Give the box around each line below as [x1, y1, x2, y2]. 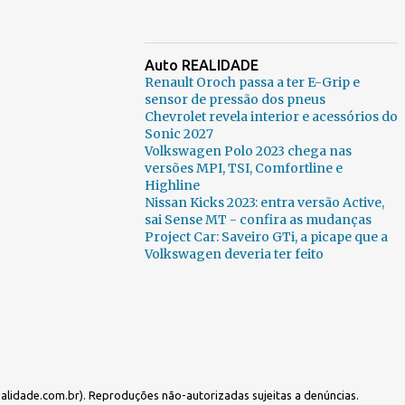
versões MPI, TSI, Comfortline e [145, 160, 343, 176]
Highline [145, 177, 200, 193]
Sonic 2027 [145, 126, 213, 142]
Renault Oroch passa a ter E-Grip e [145, 74, 360, 90]
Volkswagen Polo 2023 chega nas [145, 143, 352, 159]
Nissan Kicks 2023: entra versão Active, [145, 194, 384, 211]
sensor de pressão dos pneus [145, 91, 325, 108]
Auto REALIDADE [145, 57, 259, 73]
